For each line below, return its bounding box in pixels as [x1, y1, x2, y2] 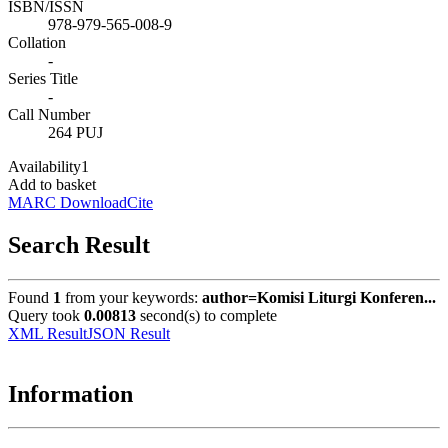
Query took [8, 306, 84, 324]
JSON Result [87, 324, 170, 342]
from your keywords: [61, 288, 202, 306]
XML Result [8, 324, 87, 342]
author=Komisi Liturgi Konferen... [202, 288, 436, 306]
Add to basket [8, 175, 96, 193]
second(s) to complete [136, 306, 277, 324]
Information [8, 380, 133, 407]
